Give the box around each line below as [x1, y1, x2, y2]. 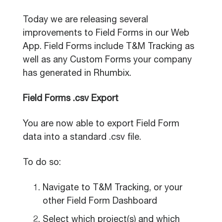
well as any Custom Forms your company [23, 56, 192, 65]
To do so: [23, 159, 61, 167]
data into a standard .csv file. [23, 133, 141, 142]
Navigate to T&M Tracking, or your [43, 184, 182, 193]
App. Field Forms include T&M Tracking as [23, 43, 194, 52]
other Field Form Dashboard [43, 197, 157, 206]
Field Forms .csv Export [23, 95, 118, 104]
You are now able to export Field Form [23, 120, 179, 129]
